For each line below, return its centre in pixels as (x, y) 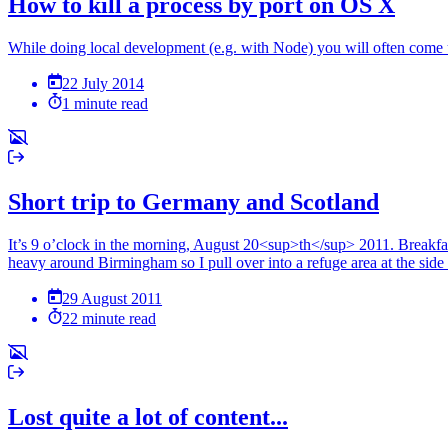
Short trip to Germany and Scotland (193, 202)
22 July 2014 (103, 84)
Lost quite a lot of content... (148, 417)
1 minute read (105, 104)
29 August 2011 (112, 299)
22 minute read (109, 319)
